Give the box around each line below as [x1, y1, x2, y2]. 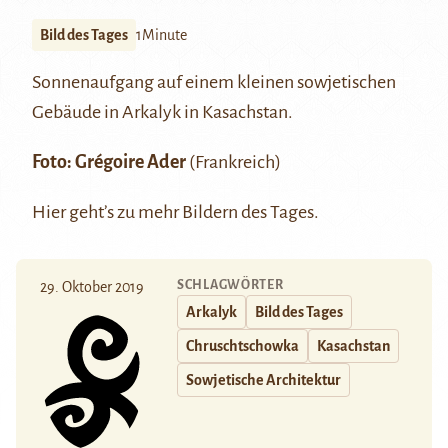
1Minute [136, 27, 187, 44]
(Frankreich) [186, 152, 281, 173]
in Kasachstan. [181, 102, 293, 123]
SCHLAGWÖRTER [177, 278, 284, 293]
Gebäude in [32, 102, 122, 123]
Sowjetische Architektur [186, 372, 341, 389]
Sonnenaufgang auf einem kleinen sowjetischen [32, 72, 396, 93]
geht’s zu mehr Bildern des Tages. [66, 202, 319, 223]
